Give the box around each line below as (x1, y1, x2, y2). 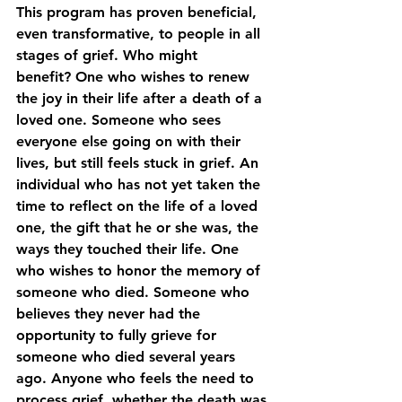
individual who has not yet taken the (16, 176, 265, 193)
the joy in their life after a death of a (16, 90, 267, 107)
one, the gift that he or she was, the (16, 219, 263, 236)
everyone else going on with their (16, 133, 245, 150)
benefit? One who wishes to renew (16, 68, 254, 85)
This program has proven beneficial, (16, 4, 261, 21)
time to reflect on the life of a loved (16, 197, 262, 214)
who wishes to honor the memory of (16, 262, 265, 279)
